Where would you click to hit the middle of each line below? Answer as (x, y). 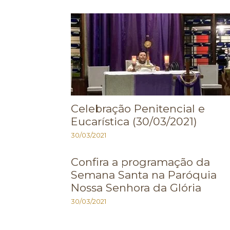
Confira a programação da (140, 162)
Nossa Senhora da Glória (136, 188)
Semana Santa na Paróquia (144, 175)
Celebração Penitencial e (138, 109)
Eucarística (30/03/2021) (134, 121)
